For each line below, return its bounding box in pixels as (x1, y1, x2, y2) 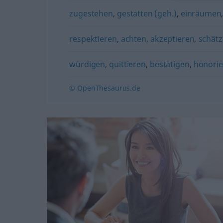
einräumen (180, 8, 222, 19)
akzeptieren (150, 33, 195, 44)
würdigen (69, 59, 106, 70)
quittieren (109, 59, 146, 70)
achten (120, 33, 146, 44)
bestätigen (150, 59, 190, 70)
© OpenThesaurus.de (69, 83, 140, 93)
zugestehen (69, 8, 113, 19)
